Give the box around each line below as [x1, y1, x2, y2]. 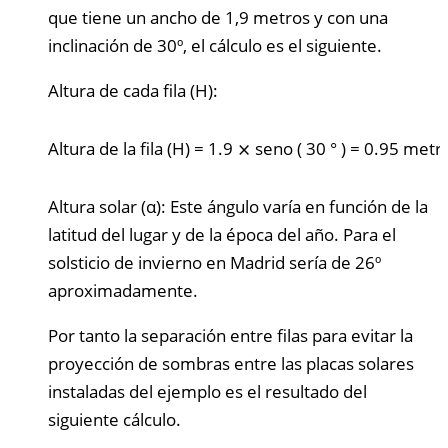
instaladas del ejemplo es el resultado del [48, 379, 367, 403]
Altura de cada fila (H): [48, 78, 218, 102]
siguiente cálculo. [48, 407, 181, 431]
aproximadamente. [48, 278, 198, 302]
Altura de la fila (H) [48, 136, 190, 160]
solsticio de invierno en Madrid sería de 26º [48, 250, 381, 274]
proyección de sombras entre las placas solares [48, 351, 414, 375]
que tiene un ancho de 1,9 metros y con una [48, 5, 388, 29]
